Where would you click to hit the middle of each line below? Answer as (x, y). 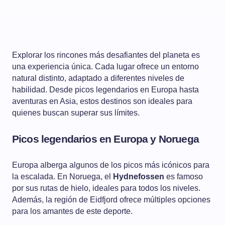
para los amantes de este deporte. (72, 211)
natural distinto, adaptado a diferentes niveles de (98, 78)
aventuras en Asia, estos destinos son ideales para (102, 101)
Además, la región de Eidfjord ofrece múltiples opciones (111, 200)
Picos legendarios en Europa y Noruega (105, 139)
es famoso (184, 177)
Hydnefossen (139, 177)
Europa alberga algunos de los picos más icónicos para (111, 165)
